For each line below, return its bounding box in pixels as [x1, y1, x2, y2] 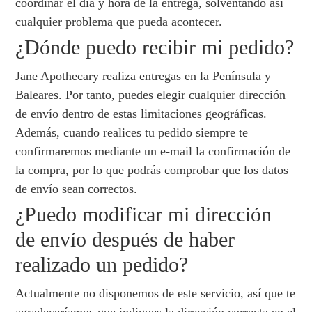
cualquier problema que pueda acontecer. [15, 15, 223, 29]
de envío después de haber [15, 228, 235, 251]
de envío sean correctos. [15, 182, 138, 196]
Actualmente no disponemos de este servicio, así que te [15, 286, 296, 301]
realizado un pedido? [15, 253, 189, 276]
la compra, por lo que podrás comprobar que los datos [15, 163, 289, 178]
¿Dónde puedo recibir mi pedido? [15, 36, 295, 59]
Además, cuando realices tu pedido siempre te [15, 125, 249, 140]
